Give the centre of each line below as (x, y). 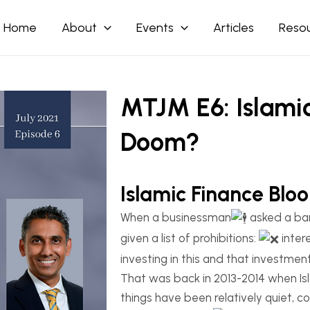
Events (155, 28)
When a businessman (176, 217)
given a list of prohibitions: (190, 238)
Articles (233, 28)
